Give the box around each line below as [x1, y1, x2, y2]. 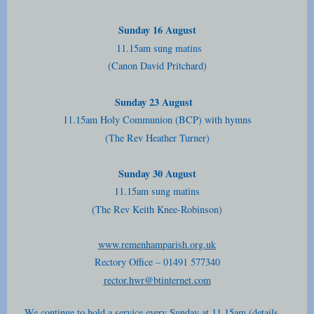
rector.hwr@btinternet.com [103, 273, 211, 287]
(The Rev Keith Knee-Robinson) [92, 202, 222, 216]
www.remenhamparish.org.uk [98, 237, 216, 251]
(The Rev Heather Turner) [104, 130, 210, 144]
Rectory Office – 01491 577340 [94, 255, 220, 269]
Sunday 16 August [118, 22, 196, 38]
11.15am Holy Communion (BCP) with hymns [62, 113, 252, 127]
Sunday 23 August [115, 94, 199, 109]
